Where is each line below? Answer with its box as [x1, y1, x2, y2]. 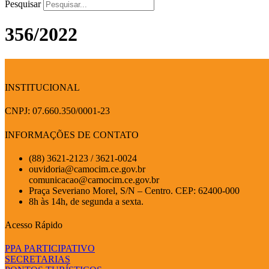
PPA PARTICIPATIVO [5, 243, 95, 254]
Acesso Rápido [5, 220, 62, 231]
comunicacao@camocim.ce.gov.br [29, 174, 159, 185]
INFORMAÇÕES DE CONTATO [5, 129, 139, 140]
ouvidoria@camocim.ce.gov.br [29, 163, 145, 174]
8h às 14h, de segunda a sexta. [29, 196, 144, 207]
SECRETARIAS [5, 254, 70, 265]
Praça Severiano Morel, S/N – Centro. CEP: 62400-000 [29, 185, 240, 196]
